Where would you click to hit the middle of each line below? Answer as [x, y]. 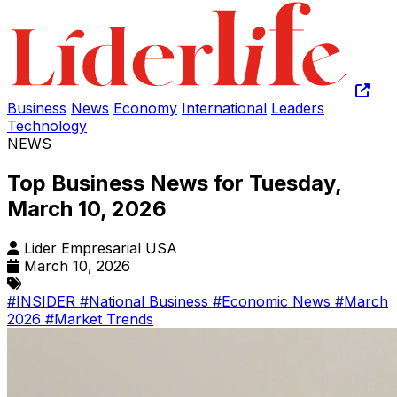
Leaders [298, 108]
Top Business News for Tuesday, [174, 183]
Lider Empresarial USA [101, 248]
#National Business [146, 301]
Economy [145, 108]
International [224, 108]
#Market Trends [99, 319]
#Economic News [274, 301]
